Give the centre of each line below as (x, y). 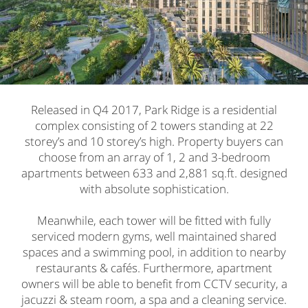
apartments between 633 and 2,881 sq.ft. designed (154, 173)
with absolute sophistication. (154, 188)
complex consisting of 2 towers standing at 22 (154, 125)
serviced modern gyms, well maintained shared (154, 236)
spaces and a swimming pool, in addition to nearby (154, 252)
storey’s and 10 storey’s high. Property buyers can (154, 141)
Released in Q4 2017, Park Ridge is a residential (154, 109)
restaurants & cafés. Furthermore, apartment (154, 267)
